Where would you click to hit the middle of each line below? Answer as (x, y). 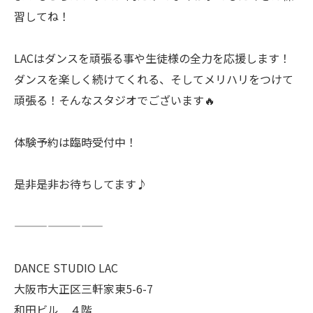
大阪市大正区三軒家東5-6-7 (83, 289)
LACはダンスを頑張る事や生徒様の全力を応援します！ (152, 58)
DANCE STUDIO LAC (66, 268)
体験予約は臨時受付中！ (75, 142)
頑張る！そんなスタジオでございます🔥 (115, 100)
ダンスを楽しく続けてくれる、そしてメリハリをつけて (154, 79)
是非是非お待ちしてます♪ (81, 184)
